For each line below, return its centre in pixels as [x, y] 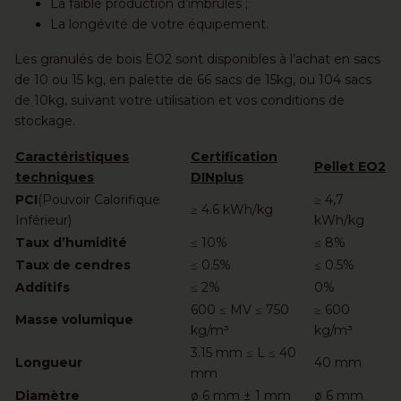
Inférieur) [43, 220]
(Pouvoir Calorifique [99, 199]
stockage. [47, 120]
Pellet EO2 [350, 166]
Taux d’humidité [71, 242]
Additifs [43, 287]
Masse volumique [74, 319]
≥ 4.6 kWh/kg [232, 209]
